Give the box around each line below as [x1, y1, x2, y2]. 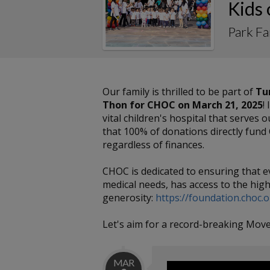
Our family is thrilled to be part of [102, 85, 256, 99]
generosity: [102, 191, 155, 205]
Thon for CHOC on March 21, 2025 [102, 98, 263, 112]
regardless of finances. [102, 138, 204, 152]
